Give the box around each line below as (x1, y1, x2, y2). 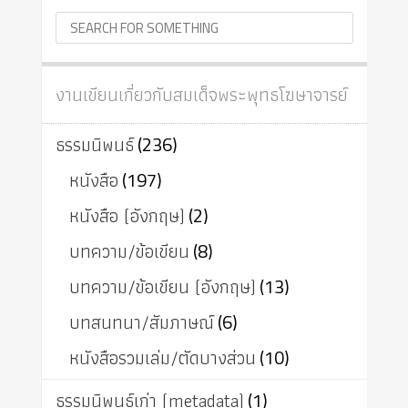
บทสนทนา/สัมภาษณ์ (68, 308, 214, 338)
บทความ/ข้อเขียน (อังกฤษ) (68, 272, 256, 302)
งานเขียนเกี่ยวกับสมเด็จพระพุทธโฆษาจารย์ (55, 80, 348, 110)
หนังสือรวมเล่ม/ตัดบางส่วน (68, 343, 256, 373)
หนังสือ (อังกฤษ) (68, 201, 185, 231)
